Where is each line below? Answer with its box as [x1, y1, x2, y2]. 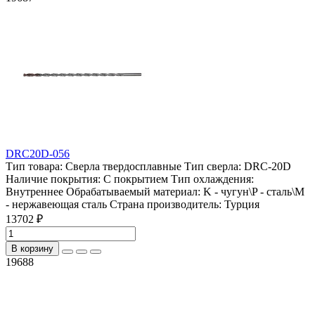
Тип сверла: [181, 160, 244, 172]
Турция [224, 198, 259, 210]
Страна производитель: [107, 198, 224, 210]
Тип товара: [6, 160, 65, 172]
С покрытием [103, 172, 168, 185]
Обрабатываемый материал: [63, 185, 203, 198]
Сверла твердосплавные [65, 160, 181, 172]
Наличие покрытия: [6, 172, 103, 185]
